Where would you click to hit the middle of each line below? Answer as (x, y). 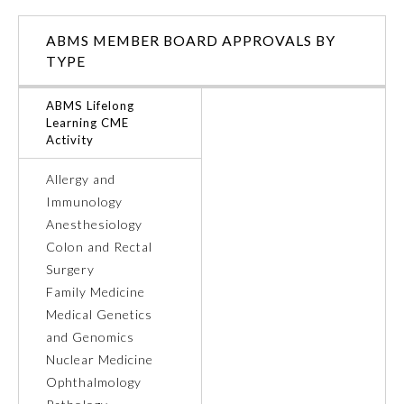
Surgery (70, 270)
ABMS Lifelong (90, 106)
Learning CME (87, 123)
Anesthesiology (94, 225)
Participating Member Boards (109, 390)
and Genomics (90, 337)
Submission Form (77, 334)
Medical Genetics (99, 315)
